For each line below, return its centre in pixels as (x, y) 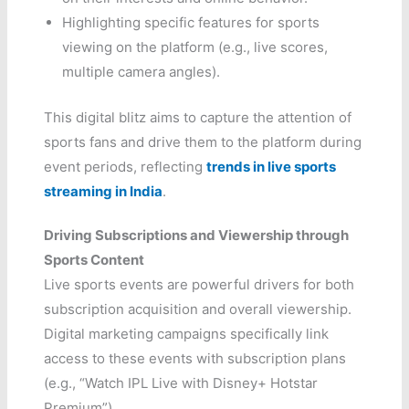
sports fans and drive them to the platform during (203, 142)
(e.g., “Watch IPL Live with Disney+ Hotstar (181, 383)
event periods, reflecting (126, 166)
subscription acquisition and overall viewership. (198, 309)
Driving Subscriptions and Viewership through (197, 235)
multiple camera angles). (142, 72)
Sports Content (94, 259)
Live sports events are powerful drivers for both (199, 284)
